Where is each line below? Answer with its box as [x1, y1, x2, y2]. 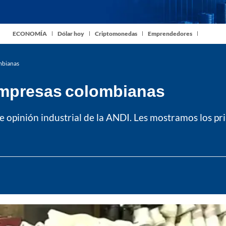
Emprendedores [148, 30, 192, 38]
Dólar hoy [58, 30, 84, 38]
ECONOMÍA [13, 30, 47, 38]
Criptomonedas [95, 30, 137, 38]
